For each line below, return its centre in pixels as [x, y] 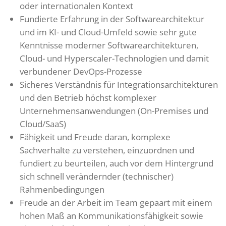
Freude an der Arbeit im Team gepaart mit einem [116, 202]
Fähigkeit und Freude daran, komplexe [95, 137]
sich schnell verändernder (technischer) [97, 176]
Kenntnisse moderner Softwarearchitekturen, [109, 45]
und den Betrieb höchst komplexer [88, 97]
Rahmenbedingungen [62, 189]
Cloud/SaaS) [43, 124]
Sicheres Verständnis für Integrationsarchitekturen [119, 84]
